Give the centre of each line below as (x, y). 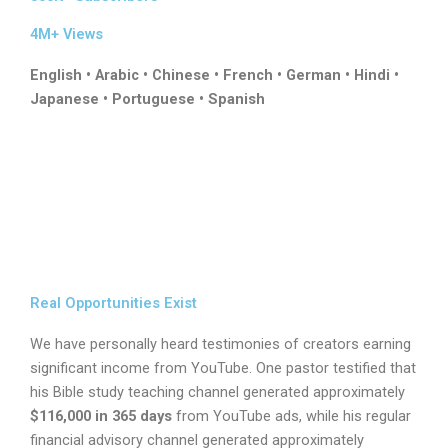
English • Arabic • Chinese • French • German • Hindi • (214, 74)
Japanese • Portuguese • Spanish (147, 98)
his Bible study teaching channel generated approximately (217, 392)
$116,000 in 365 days (101, 416)
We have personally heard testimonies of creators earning (220, 344)
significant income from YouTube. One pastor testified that (223, 368)
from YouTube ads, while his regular (291, 416)
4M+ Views (66, 33)
